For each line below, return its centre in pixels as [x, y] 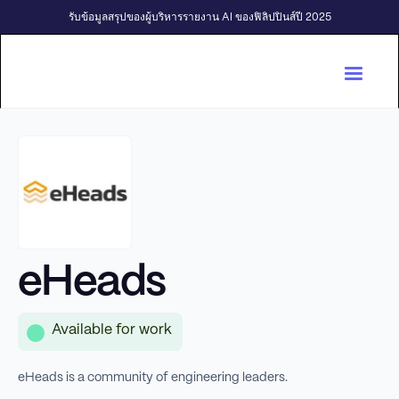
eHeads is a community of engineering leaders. [153, 378]
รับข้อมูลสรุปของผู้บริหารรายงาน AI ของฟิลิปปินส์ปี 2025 [199, 17]
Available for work [112, 330]
